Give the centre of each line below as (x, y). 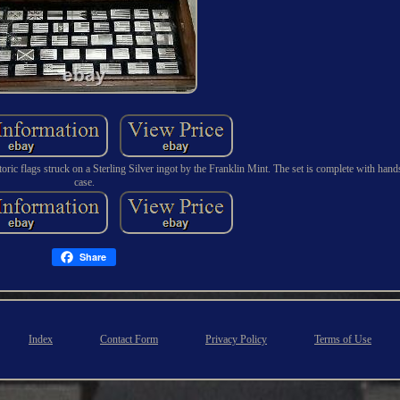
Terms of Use (343, 339)
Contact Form (129, 339)
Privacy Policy (236, 339)
